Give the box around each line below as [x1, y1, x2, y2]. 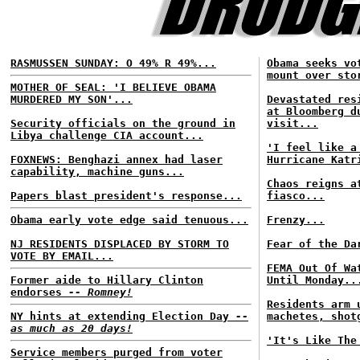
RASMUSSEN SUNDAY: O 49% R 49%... [10, 57, 216, 69]
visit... [267, 117, 318, 129]
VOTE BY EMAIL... [10, 250, 113, 262]
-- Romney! [68, 286, 133, 298]
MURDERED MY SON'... [10, 93, 133, 105]
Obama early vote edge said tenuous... [10, 214, 248, 226]
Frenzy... [267, 214, 325, 226]
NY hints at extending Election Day [10, 310, 235, 322]
